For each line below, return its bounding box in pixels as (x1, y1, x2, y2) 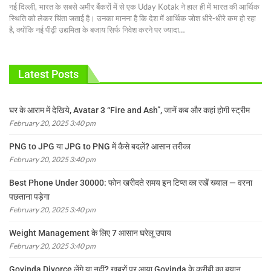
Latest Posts (18, 68, 79, 81)
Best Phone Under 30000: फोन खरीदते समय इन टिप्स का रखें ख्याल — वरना (9, 177, 252, 188)
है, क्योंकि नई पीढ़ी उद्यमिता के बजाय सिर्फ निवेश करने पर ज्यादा (9, 25, 179, 35)
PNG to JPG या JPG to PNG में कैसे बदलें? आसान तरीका (9, 141, 191, 151)
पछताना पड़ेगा (9, 191, 50, 201)
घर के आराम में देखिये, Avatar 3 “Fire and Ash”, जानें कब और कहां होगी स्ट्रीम (9, 105, 250, 115)
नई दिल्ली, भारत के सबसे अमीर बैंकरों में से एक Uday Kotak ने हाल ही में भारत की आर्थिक (9, 2, 260, 12)
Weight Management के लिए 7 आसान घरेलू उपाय (9, 227, 171, 238)
